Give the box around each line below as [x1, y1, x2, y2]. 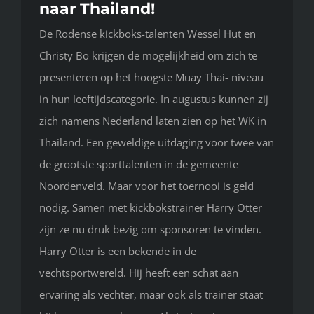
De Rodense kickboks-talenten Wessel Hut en [39, 27, 256, 41]
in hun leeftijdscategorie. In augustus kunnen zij [39, 92, 268, 107]
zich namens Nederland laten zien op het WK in [39, 114, 266, 128]
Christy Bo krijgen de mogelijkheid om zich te [39, 48, 257, 63]
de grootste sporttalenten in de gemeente [39, 157, 238, 172]
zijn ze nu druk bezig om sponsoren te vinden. [39, 222, 261, 237]
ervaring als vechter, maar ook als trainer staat [39, 287, 263, 302]
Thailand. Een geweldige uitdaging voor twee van [39, 135, 274, 150]
